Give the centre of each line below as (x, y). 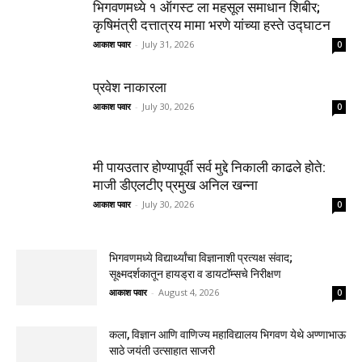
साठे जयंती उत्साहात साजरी (162, 351)
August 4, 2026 (189, 293)
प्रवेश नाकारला (130, 88)
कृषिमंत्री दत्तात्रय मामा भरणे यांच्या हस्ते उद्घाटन (212, 25)
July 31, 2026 (168, 44)
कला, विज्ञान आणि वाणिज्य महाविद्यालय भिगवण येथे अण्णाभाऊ (227, 335)
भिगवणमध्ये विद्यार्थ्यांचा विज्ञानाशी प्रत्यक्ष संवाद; (201, 258)
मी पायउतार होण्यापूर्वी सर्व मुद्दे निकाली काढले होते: (209, 168)
